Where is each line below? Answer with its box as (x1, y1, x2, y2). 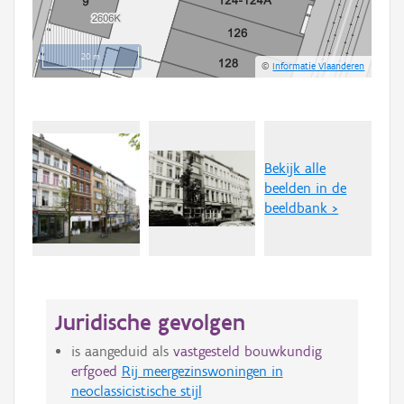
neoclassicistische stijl (70, 382, 202, 400)
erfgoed (70, 363, 117, 381)
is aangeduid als (70, 343, 173, 361)
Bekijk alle (264, 160, 326, 178)
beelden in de (264, 179, 347, 197)
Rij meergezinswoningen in (121, 363, 283, 381)
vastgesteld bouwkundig (172, 343, 322, 361)
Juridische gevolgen (55, 308, 245, 336)
